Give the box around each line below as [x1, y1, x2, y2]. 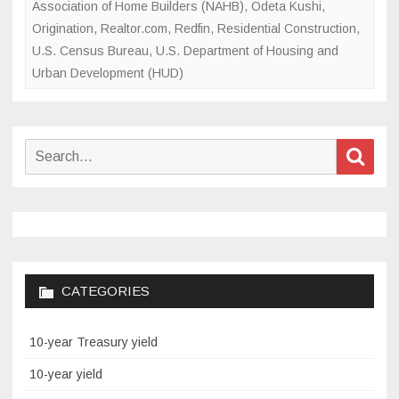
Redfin [175, 20, 210, 36]
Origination [32, 20, 94, 36]
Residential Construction [217, 20, 356, 36]
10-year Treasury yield [29, 334, 158, 349]
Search [24, 141, 61, 155]
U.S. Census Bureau [32, 43, 149, 58]
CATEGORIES [61, 282, 150, 298]
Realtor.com [101, 20, 167, 36]
